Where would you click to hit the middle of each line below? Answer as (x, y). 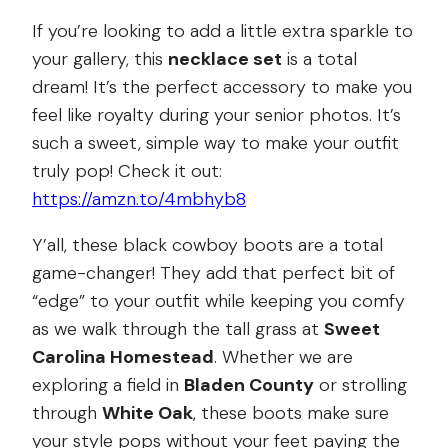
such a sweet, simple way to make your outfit (215, 142)
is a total (319, 58)
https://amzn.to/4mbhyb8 (139, 198)
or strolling (360, 384)
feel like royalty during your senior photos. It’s (216, 114)
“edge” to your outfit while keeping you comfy (218, 300)
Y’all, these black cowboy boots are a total (207, 244)
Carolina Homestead (123, 356)
